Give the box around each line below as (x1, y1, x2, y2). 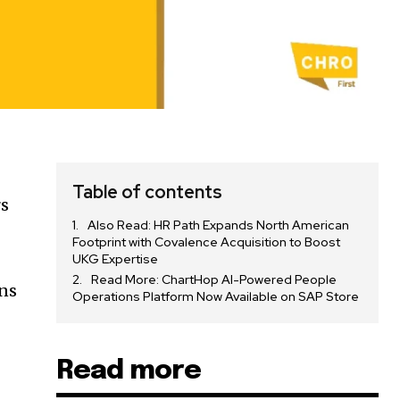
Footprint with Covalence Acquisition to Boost (72, 234, 341, 251)
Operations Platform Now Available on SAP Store (72, 288, 360, 305)
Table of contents (72, 180, 223, 204)
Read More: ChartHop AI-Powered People (91, 271, 337, 288)
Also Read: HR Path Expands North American (87, 217, 350, 234)
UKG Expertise (72, 251, 159, 268)
